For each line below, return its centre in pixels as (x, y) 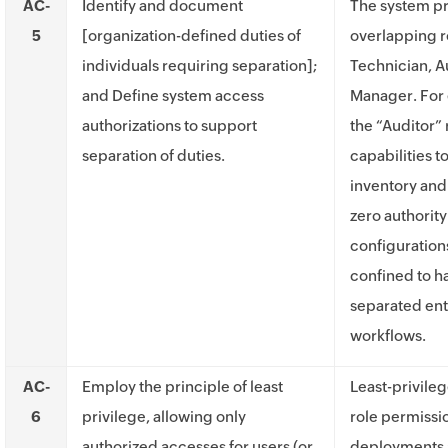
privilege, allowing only (164, 416)
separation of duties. (153, 155)
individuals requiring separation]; (199, 65)
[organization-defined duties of (191, 35)
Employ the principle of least (182, 386)
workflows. (388, 335)
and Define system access (173, 95)
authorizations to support (169, 125)
